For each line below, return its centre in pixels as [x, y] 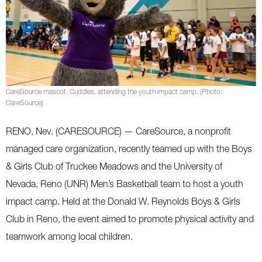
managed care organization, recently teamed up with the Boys [129, 149]
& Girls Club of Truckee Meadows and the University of [114, 166]
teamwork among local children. [69, 236]
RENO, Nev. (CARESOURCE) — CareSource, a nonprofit [118, 131]
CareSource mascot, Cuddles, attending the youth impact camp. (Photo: [114, 92]
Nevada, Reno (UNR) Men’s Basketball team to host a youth [125, 184]
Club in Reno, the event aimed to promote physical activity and [130, 219]
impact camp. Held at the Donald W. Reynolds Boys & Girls [123, 201]
